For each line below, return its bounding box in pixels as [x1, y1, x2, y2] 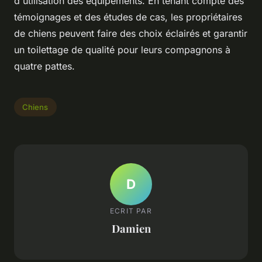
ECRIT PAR [110, 206, 152, 215]
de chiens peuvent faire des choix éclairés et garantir [14, 27, 247, 40]
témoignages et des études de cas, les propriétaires [14, 11, 242, 23]
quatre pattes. [14, 60, 75, 73]
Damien [111, 220, 151, 236]
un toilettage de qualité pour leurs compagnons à [14, 44, 230, 56]
